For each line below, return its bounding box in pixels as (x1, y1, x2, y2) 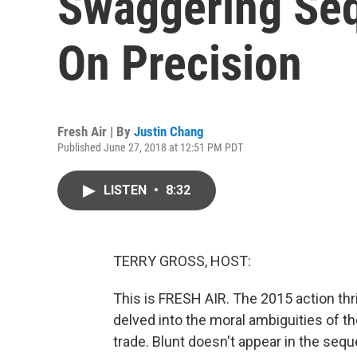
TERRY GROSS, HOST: (113, 253, 251, 269)
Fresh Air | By (57, 124, 134, 139)
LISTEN (104, 182, 150, 198)
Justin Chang (134, 124, 204, 139)
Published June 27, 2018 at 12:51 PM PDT (57, 141, 243, 154)
